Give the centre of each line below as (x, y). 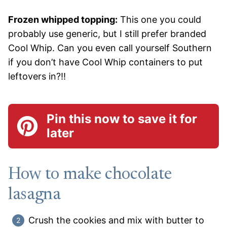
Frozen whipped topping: (63, 20)
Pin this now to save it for (122, 119)
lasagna (34, 195)
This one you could (159, 20)
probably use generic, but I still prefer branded (107, 34)
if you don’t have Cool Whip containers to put (105, 62)
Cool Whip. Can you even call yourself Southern (110, 48)
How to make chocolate (90, 175)
